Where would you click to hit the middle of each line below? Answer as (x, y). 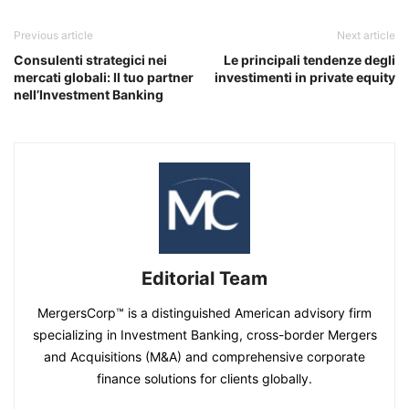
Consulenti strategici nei (90, 59)
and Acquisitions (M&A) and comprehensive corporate (204, 356)
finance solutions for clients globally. (204, 378)
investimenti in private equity (305, 77)
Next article (366, 35)
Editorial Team (204, 278)
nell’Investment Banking (89, 94)
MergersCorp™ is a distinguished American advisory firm (204, 312)
